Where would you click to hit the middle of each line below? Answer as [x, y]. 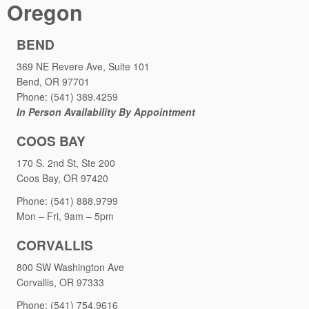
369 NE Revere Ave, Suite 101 [83, 66]
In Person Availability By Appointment [106, 112]
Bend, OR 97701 [53, 81]
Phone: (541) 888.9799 [67, 201]
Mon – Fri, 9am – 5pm [65, 216]
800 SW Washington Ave [70, 267]
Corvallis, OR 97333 [60, 282]
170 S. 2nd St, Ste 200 [66, 163]
